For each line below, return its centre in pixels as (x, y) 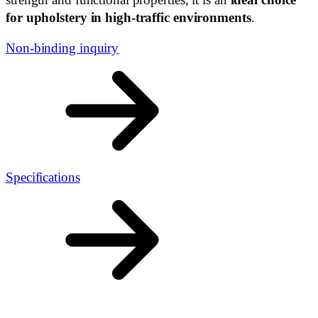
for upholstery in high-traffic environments (128, 17)
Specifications (43, 178)
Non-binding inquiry (62, 49)
